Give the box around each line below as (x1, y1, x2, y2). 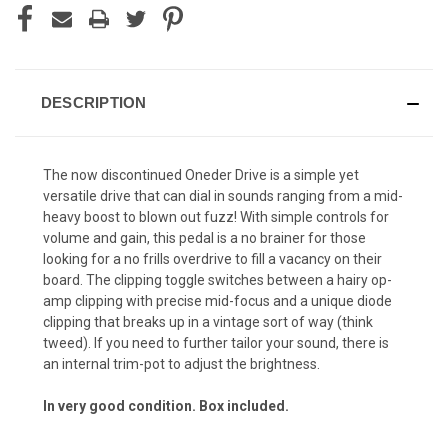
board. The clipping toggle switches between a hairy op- (43, 271, 392, 288)
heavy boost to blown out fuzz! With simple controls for (43, 208, 389, 225)
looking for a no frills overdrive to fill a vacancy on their (43, 250, 382, 267)
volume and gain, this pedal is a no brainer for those (43, 229, 366, 246)
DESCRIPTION (40, 93, 147, 111)
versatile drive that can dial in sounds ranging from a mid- (43, 187, 403, 204)
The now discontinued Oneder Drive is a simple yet (43, 166, 359, 183)
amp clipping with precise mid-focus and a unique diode (43, 292, 392, 309)
